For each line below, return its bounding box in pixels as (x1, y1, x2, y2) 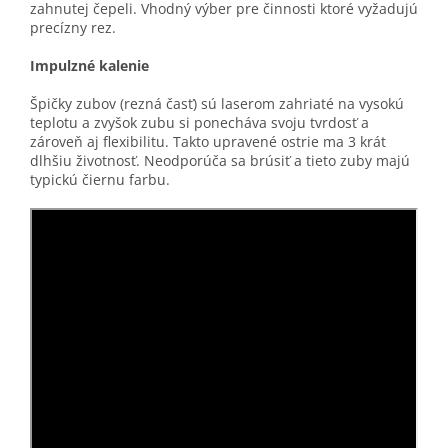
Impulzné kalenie (30, 55, 149, 75)
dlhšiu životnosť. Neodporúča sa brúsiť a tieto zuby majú (30, 150, 410, 170)
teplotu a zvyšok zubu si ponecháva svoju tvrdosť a (30, 112, 369, 132)
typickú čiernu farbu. (30, 169, 170, 189)
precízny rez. (30, 17, 116, 37)
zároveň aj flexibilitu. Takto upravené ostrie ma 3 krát (30, 131, 386, 151)
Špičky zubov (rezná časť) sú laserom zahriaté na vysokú (30, 93, 404, 113)
